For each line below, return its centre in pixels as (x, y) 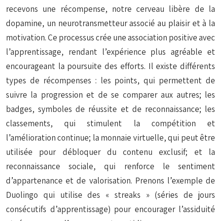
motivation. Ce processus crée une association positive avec (110, 37)
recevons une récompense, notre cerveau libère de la (110, 9)
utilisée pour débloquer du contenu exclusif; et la (110, 152)
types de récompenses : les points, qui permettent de (110, 80)
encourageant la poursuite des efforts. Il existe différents (110, 66)
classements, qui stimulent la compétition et (110, 123)
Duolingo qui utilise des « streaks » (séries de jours (110, 195)
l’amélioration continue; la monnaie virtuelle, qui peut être (110, 138)
